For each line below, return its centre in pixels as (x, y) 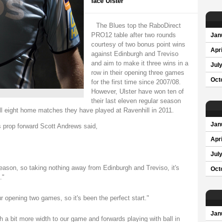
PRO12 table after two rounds (133, 35)
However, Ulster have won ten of (137, 91)
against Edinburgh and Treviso (135, 54)
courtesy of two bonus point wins (138, 44)
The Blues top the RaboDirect (138, 26)
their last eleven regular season (136, 101)
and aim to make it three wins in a (139, 63)
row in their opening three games (138, 73)
